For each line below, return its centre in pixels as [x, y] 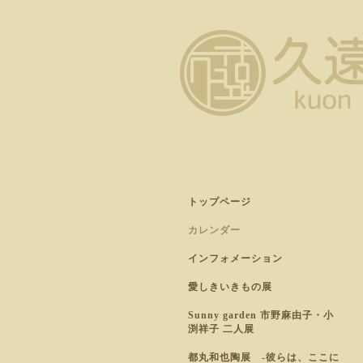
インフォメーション [235, 258]
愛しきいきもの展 [230, 287]
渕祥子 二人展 [221, 329]
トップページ [220, 202]
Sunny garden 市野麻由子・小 [261, 315]
